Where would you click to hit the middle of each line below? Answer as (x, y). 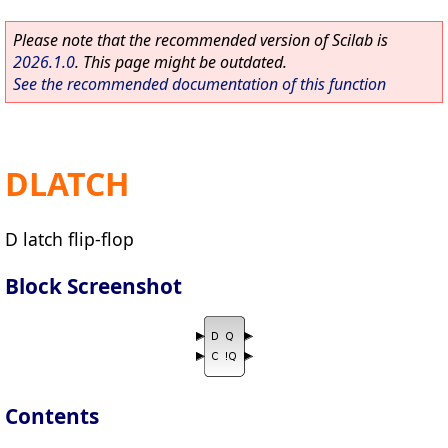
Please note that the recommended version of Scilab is (200, 40)
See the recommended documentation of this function (199, 84)
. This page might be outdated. (181, 62)
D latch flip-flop (69, 238)
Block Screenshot (93, 285)
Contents (52, 416)
